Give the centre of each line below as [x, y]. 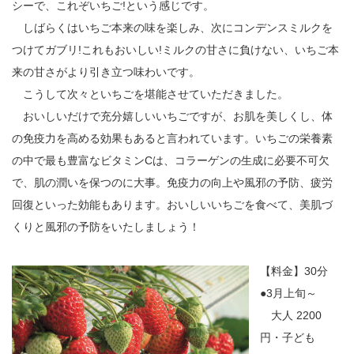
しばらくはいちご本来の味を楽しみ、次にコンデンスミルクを [172, 28]
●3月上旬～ [288, 294]
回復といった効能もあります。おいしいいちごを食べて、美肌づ [172, 205]
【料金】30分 [294, 271]
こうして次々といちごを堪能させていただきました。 [150, 94]
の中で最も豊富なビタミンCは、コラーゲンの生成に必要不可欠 [171, 161]
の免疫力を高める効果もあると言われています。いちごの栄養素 [172, 139]
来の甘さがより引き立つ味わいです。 [106, 72]
